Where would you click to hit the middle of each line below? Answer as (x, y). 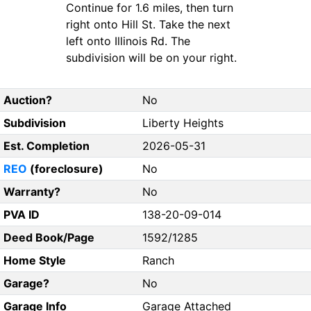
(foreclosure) (65, 169)
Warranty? (32, 192)
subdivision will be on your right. (151, 58)
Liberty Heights (183, 123)
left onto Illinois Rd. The (128, 41)
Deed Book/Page (49, 238)
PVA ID (21, 215)
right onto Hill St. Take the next (148, 25)
